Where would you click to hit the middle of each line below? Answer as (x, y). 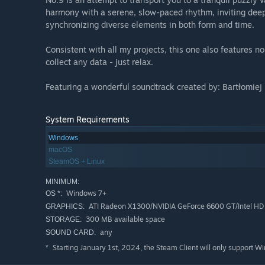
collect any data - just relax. (99, 62)
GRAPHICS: (65, 207)
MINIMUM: (62, 182)
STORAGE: (64, 220)
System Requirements (88, 119)
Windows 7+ (85, 193)
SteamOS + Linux (77, 162)
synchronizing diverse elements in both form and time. (150, 25)
